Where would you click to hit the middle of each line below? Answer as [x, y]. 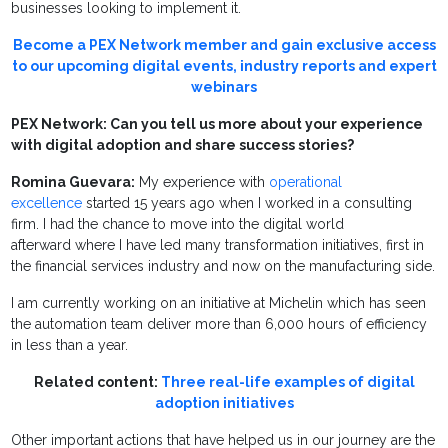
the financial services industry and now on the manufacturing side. [223, 266]
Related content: [97, 382]
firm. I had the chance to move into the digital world [178, 224]
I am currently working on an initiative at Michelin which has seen [219, 303]
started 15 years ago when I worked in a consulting [247, 203]
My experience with [202, 182]
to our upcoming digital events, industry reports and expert [224, 66]
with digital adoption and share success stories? [183, 145]
